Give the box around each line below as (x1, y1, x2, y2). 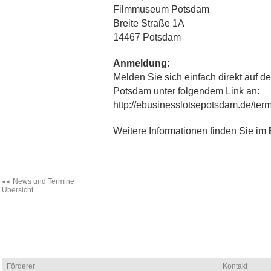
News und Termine (12, 177, 74, 186)
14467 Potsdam (113, 31, 181, 42)
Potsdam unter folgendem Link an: (113, 85, 260, 96)
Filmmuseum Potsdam (113, 4, 209, 15)
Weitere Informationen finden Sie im (113, 125, 269, 136)
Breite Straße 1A (113, 18, 184, 28)
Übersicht (1, 186, 33, 194)
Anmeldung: (113, 57, 170, 68)
